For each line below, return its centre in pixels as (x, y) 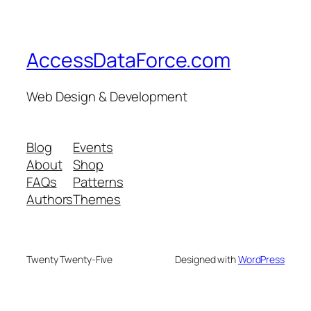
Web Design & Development (107, 96)
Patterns (98, 182)
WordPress (261, 260)
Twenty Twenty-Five (70, 260)
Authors (50, 200)
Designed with (207, 260)
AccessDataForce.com (129, 60)
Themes (97, 200)
